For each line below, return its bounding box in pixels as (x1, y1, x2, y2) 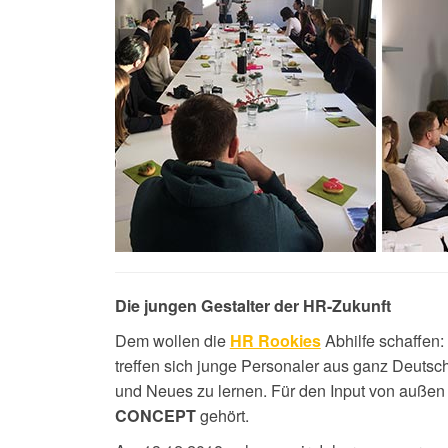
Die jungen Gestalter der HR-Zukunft (114, 293, 391, 317)
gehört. (195, 402, 249, 427)
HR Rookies (229, 328, 321, 352)
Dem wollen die (114, 327, 230, 352)
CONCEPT (114, 403, 196, 427)
